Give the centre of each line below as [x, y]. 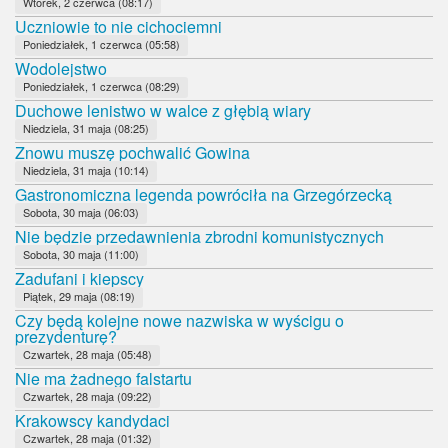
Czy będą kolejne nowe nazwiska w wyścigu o [179, 320]
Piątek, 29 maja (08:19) [79, 295]
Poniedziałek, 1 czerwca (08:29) [101, 85]
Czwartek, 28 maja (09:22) [87, 395]
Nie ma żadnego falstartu [103, 378]
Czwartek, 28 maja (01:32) [87, 437]
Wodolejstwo [61, 68]
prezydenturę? [66, 336]
